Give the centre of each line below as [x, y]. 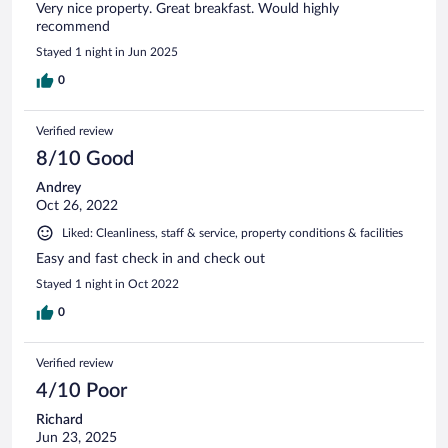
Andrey [58, 187]
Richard [59, 419]
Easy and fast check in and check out [150, 258]
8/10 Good [85, 158]
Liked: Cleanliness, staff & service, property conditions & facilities [232, 232]
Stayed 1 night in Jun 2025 [107, 51]
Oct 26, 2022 [77, 205]
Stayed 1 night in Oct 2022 [107, 283]
